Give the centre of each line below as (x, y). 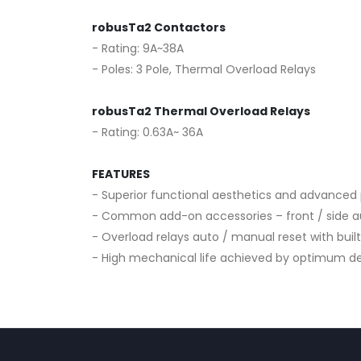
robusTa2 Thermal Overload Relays (201, 112)
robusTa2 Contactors (159, 28)
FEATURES (121, 174)
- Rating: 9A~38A (138, 49)
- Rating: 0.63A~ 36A (147, 133)
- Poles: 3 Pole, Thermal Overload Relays (204, 70)
